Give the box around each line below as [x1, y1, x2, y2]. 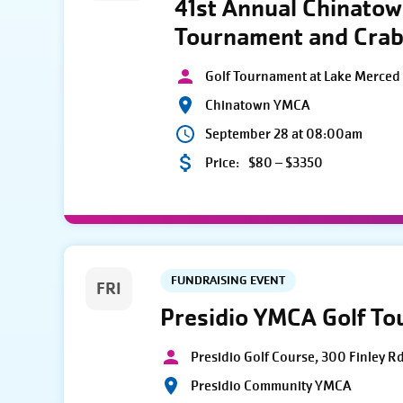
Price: [205, 154, 240, 173]
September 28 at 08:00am [205, 125, 363, 144]
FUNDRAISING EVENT [171, 273, 286, 289]
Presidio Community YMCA [191, 377, 352, 396]
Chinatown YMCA [205, 96, 310, 115]
